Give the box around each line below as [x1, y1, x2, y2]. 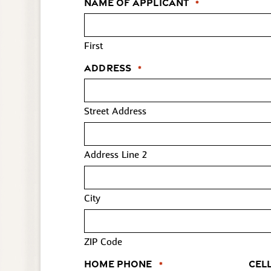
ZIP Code [84, 235, 123, 248]
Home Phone [84, 257, 152, 270]
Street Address [84, 105, 147, 117]
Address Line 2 [84, 148, 148, 161]
